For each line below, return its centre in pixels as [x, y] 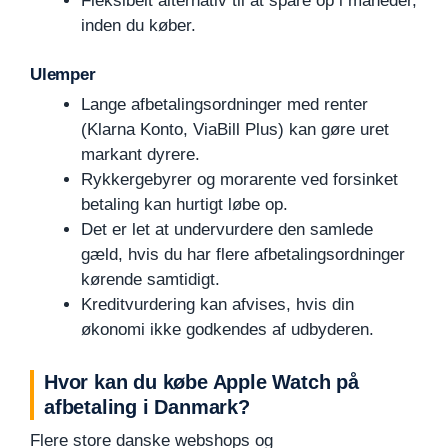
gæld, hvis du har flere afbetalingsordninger [243, 254]
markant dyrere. [140, 154]
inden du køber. [138, 26]
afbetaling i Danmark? [147, 406]
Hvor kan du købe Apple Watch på [201, 381]
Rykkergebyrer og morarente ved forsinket [239, 179]
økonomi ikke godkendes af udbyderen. [227, 329]
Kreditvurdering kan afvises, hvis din [217, 304]
